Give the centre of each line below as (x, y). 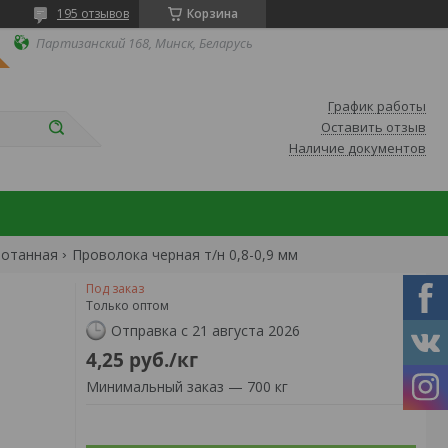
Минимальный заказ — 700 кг (187, 386)
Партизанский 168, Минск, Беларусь (144, 42)
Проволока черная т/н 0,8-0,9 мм (185, 254)
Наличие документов (357, 148)
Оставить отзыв (373, 127)
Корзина (212, 13)
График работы (377, 106)
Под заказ (115, 288)
